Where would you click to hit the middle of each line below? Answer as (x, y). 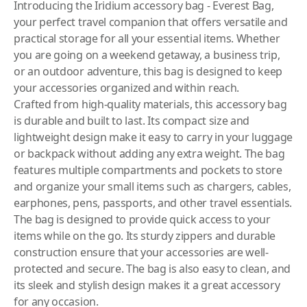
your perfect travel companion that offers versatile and (151, 22)
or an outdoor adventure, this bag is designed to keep (148, 71)
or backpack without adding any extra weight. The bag (149, 153)
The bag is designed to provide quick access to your (142, 219)
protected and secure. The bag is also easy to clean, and (152, 269)
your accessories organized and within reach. (126, 88)
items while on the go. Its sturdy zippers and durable (145, 236)
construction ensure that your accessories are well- (141, 252)
